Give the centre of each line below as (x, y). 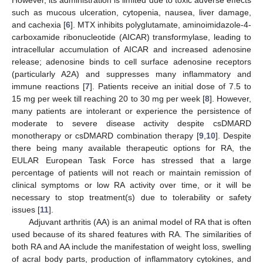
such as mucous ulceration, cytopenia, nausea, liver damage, (131, 12)
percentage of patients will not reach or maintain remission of (131, 172)
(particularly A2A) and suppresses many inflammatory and (131, 74)
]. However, (230, 98)
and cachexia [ (39, 24)
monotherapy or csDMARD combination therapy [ (105, 135)
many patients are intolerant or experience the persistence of (131, 111)
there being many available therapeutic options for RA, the (131, 148)
